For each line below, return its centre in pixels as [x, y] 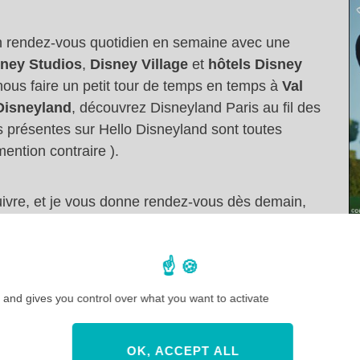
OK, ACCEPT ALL [183, 351]
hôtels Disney [255, 64]
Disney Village [139, 64]
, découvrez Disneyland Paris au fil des [196, 108]
